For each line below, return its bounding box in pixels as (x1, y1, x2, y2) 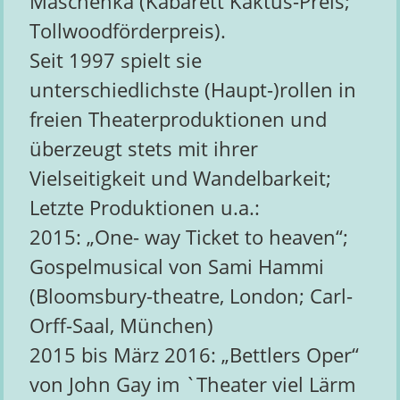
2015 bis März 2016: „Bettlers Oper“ (29, 341, 359, 370)
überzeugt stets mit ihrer (29, 135, 258, 163)
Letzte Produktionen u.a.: (29, 194, 260, 222)
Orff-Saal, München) (29, 312, 213, 340)
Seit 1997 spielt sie (29, 46, 202, 75)
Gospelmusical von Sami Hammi (29, 253, 324, 281)
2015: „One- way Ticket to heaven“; (29, 223, 348, 252)
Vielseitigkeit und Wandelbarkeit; (29, 164, 331, 193)
